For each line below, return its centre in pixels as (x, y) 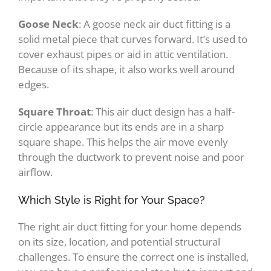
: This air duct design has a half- (163, 112)
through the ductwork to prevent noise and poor (131, 157)
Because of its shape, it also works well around (126, 70)
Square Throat (54, 112)
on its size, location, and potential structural (119, 242)
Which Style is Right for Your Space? (112, 200)
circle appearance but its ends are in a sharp (121, 127)
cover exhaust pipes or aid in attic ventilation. (123, 54)
